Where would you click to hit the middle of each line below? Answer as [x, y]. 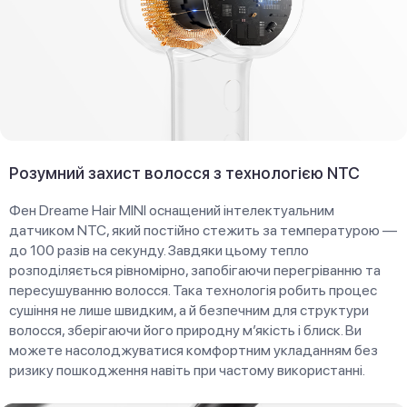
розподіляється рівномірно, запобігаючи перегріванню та [195, 270]
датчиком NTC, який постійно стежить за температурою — [203, 230]
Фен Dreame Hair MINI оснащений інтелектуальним [172, 210]
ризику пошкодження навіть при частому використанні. [187, 370]
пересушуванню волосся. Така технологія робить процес [193, 290]
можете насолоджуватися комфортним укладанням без [194, 350]
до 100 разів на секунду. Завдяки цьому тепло [159, 250]
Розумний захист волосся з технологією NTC [184, 173]
